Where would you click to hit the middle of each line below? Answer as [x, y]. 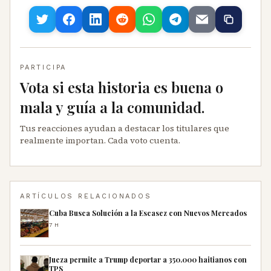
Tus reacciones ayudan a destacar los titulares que [125, 129]
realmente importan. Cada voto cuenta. [100, 141]
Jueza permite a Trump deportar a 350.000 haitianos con [148, 260]
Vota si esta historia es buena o [122, 87]
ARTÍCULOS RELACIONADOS [86, 197]
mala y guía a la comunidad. [112, 107]
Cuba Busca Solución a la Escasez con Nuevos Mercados [148, 213]
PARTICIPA [44, 68]
